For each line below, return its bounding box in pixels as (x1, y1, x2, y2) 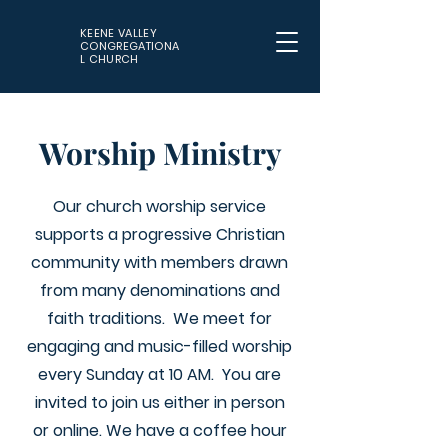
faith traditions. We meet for (47, 307, 272, 330)
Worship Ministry (38, 133, 282, 173)
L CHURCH (80, 51, 139, 67)
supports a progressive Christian (34, 223, 285, 246)
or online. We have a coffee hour (32, 419, 287, 442)
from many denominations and (39, 279, 280, 302)
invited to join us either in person (34, 391, 285, 414)
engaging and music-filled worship (27, 335, 292, 358)
